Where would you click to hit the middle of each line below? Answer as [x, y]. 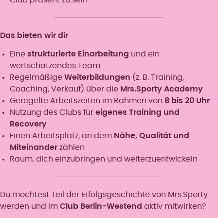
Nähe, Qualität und [152, 136]
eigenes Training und [137, 112]
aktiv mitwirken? [174, 206]
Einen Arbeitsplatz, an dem [62, 136]
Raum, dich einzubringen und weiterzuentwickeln [104, 159]
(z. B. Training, [157, 77]
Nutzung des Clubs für [53, 112]
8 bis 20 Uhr [187, 100]
